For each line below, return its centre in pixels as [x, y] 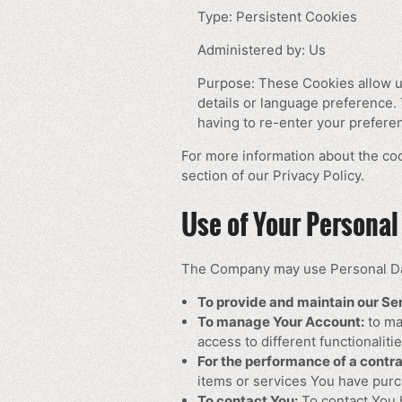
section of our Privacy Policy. [273, 176]
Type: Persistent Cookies [277, 17]
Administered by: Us [262, 50]
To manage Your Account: [281, 322]
